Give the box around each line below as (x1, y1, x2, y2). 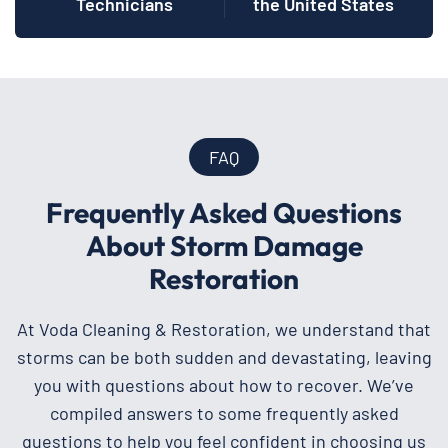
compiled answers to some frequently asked (49, 401, 399, 424)
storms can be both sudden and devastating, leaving (16, 345, 432, 368)
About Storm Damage (85, 227, 363, 263)
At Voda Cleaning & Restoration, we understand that (17, 317, 431, 340)
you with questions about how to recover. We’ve (34, 373, 414, 396)
